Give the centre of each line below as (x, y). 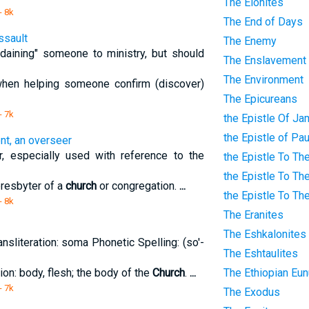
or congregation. (138, 186)
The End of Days (263, 22)
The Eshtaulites (260, 253)
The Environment (263, 80)
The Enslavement (265, 60)
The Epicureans (260, 99)
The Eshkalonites (265, 234)
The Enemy (250, 41)
